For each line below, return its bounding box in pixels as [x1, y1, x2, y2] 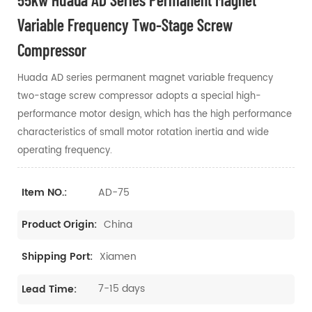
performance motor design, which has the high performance [17, 107, 292, 122]
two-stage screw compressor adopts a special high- [17, 88, 261, 104]
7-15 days [98, 281, 145, 297]
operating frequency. [17, 143, 112, 158]
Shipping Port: [22, 249, 93, 265]
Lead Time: [22, 281, 77, 297]
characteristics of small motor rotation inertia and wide [17, 125, 269, 140]
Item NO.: [22, 185, 67, 201]
